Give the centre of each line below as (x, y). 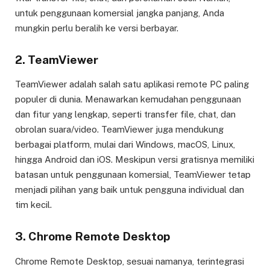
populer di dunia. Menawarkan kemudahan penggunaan (128, 99)
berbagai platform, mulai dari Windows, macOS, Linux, (125, 145)
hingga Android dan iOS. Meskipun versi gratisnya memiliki (135, 160)
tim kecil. (33, 205)
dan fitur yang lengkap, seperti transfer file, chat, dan (125, 115)
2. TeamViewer (57, 59)
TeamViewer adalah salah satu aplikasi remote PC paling (132, 84)
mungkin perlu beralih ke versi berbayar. (97, 28)
